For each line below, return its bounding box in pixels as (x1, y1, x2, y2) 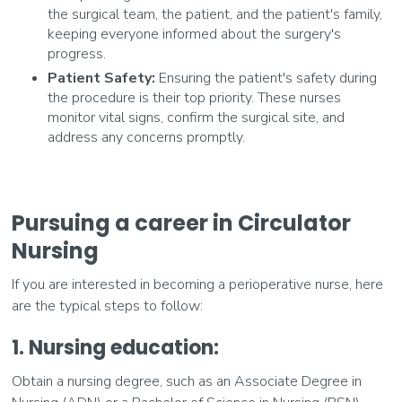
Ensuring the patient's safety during (155, 68, 378, 89)
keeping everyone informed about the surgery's (48, 24, 342, 45)
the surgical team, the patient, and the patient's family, (48, 4, 383, 25)
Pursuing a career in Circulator (12, 208, 352, 239)
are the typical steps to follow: (12, 296, 204, 317)
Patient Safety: (48, 68, 156, 89)
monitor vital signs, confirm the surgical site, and (48, 108, 345, 128)
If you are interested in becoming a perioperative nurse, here (12, 275, 384, 295)
